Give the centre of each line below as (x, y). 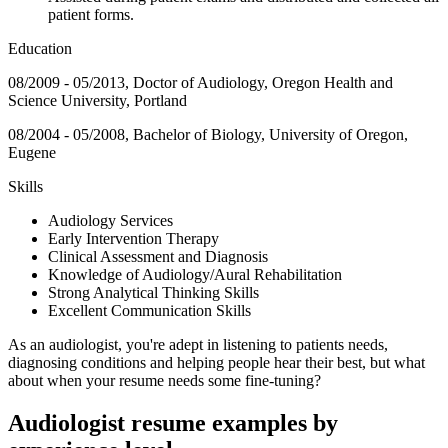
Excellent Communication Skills (149, 310)
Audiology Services (110, 220)
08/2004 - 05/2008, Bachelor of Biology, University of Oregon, (208, 134)
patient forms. (93, 14)
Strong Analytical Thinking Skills (153, 292)
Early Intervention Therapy (133, 238)
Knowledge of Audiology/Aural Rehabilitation (195, 274)
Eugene (32, 152)
